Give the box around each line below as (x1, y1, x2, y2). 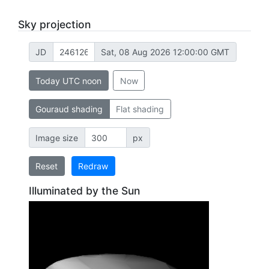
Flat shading (116, 104, 164, 115)
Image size (35, 132, 78, 143)
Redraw (78, 161, 108, 172)
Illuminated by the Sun (28, 184, 140, 198)
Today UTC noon (35, 75, 101, 86)
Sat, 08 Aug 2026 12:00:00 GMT (101, 47, 229, 58)
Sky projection (18, 18, 91, 31)
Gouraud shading (35, 104, 103, 115)
